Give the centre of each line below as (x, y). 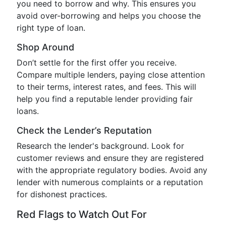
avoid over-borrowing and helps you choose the (109, 16)
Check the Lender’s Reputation (84, 130)
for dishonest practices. (62, 194)
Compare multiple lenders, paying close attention (111, 75)
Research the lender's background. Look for (100, 146)
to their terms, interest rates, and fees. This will (106, 87)
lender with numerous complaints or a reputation (110, 182)
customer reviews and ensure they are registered (110, 158)
